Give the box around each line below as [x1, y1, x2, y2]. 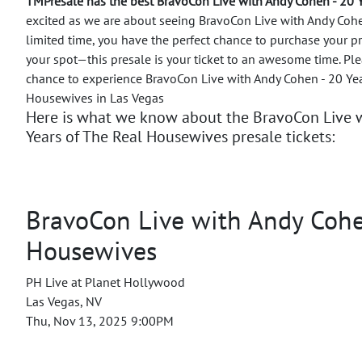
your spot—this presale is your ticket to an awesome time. [26, 50, 343, 67]
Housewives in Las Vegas [26, 89, 164, 106]
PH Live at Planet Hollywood [26, 273, 185, 290]
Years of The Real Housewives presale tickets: [26, 125, 335, 147]
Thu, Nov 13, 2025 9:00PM [26, 312, 174, 329]
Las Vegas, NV [26, 293, 102, 309]
